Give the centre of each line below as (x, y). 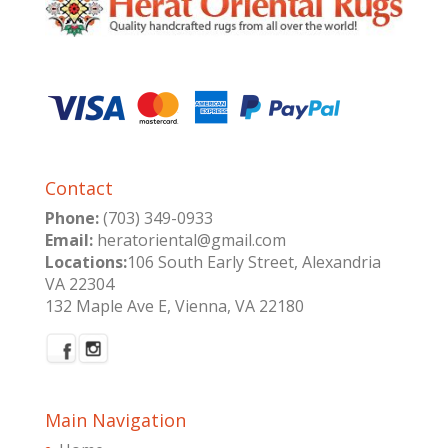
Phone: (71, 217)
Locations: (85, 261)
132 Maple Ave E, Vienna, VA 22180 (174, 305)
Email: (68, 239)
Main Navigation (115, 419)
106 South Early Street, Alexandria (253, 261)
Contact (78, 187)
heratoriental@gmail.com (189, 239)
